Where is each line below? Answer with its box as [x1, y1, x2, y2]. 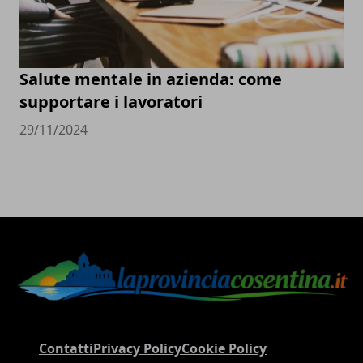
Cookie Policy [181, 340, 267, 358]
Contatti [39, 340, 93, 358]
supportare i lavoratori [19, 90, 203, 113]
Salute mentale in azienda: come [19, 67, 282, 90]
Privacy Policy [93, 340, 181, 358]
